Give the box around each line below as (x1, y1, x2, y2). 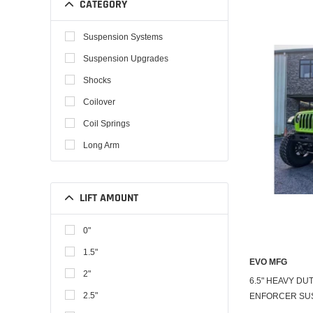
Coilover (83, 96, 115, 108)
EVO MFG (249, 256, 287, 268)
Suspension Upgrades (83, 53, 168, 64)
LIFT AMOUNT (80, 191, 138, 206)
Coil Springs (83, 118, 130, 129)
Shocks (83, 75, 111, 86)
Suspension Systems (83, 31, 163, 43)
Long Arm (83, 140, 119, 151)
